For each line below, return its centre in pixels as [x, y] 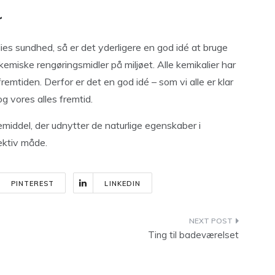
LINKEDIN [123, 184]
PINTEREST [33, 184]
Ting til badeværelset [193, 235]
